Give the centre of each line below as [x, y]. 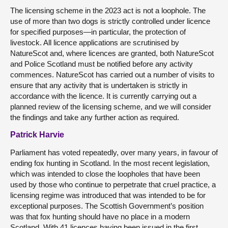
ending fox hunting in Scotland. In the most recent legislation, [110, 163]
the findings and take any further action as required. [95, 117]
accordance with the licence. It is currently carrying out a [103, 96]
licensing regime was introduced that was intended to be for [108, 195]
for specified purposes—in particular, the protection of [98, 32]
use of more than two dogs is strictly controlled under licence [110, 21]
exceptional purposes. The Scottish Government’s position [107, 206]
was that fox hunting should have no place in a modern [100, 217]
